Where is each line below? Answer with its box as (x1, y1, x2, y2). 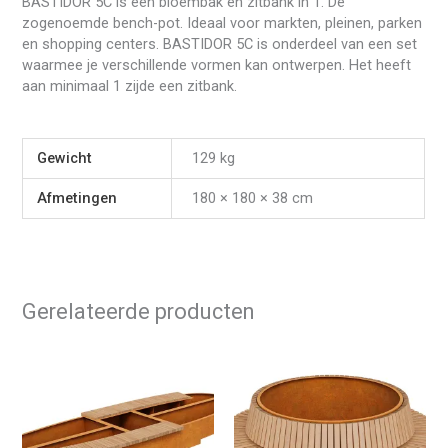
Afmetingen (36, 188, 117, 207)
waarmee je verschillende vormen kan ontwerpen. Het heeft (22, 55, 412, 74)
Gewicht (36, 148, 92, 167)
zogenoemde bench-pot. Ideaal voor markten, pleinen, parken (22, 13, 423, 32)
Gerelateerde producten (22, 298, 255, 324)
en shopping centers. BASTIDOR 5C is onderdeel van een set (22, 34, 418, 53)
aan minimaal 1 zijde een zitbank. (22, 76, 238, 95)
